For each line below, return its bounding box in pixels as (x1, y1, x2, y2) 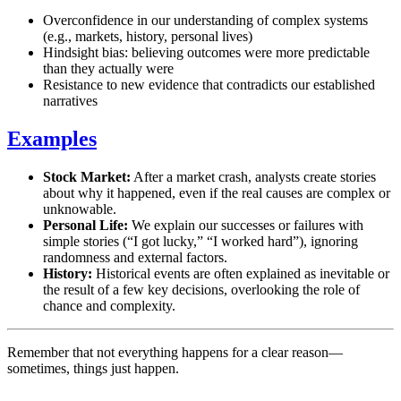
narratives (43, 93, 98, 108)
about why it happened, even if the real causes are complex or (43, 184, 390, 200)
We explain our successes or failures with (128, 217, 363, 233)
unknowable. (43, 200, 116, 217)
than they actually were (43, 61, 174, 76)
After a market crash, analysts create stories (131, 168, 376, 184)
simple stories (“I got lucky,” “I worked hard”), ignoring (43, 233, 358, 249)
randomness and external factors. (43, 249, 227, 265)
